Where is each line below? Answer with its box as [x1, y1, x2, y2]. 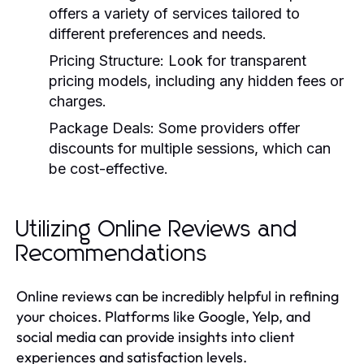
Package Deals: [49, 119, 154, 136]
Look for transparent [164, 51, 306, 69]
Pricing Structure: [49, 51, 164, 69]
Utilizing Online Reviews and [16, 218, 298, 241]
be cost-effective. [49, 159, 168, 177]
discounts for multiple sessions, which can [49, 139, 331, 157]
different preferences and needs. [49, 24, 266, 42]
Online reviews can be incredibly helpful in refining [16, 286, 339, 305]
